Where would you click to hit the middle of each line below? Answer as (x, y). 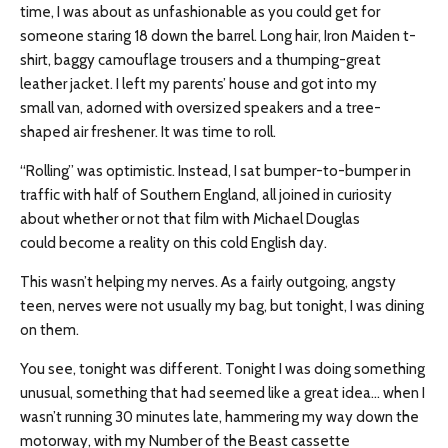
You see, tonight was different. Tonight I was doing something (222, 369)
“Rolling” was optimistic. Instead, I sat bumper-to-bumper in (215, 171)
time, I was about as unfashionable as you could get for (200, 12)
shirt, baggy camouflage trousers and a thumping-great (200, 60)
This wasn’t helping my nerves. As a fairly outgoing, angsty (208, 282)
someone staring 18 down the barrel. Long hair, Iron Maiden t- (218, 36)
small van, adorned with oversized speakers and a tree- (200, 108)
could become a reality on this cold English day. (173, 243)
